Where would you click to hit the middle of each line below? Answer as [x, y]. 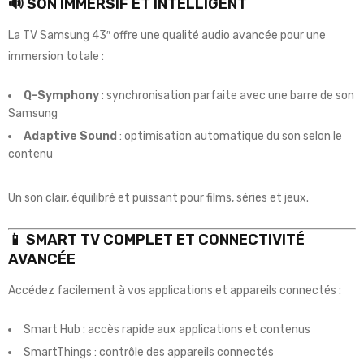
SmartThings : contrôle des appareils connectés [149, 352]
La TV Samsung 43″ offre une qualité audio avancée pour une [167, 35]
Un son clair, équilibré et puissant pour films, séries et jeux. [158, 197]
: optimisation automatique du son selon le [230, 136]
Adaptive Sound [70, 136]
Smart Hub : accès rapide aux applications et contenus [167, 329]
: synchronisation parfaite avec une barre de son [227, 95]
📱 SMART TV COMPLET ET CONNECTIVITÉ [156, 239]
